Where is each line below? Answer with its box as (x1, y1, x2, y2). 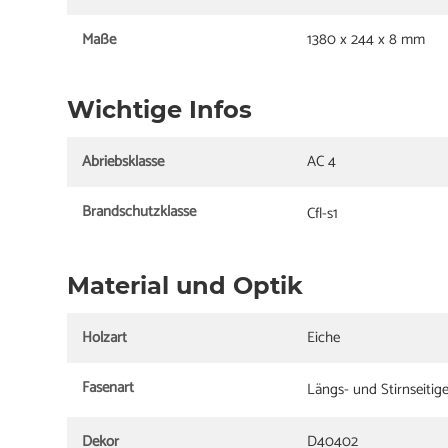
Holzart (82, 324, 128, 350)
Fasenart (82, 374, 135, 400)
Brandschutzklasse (82, 198, 197, 224)
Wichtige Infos (67, 94, 253, 124)
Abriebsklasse (82, 148, 165, 174)
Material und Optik (67, 270, 304, 300)
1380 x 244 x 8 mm (307, 26, 426, 52)
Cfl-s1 (307, 200, 339, 226)
